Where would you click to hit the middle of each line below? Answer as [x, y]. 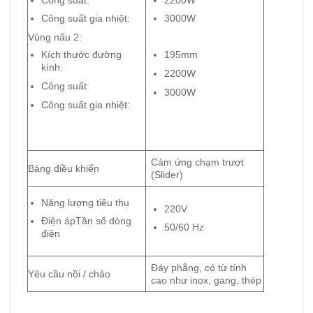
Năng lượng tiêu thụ [85, 202]
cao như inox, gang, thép [206, 280]
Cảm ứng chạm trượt [198, 162]
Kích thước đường [81, 55]
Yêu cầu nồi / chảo [69, 274]
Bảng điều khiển [64, 168]
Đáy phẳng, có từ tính [199, 267]
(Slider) [167, 174]
